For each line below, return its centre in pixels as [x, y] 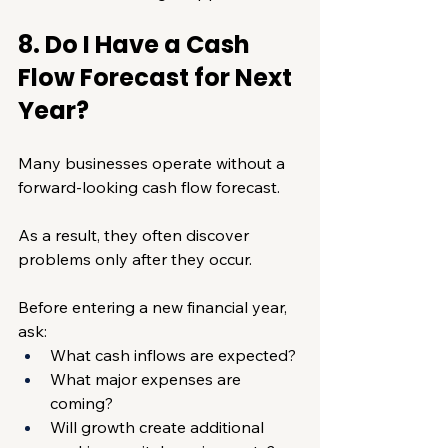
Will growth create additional [159, 426]
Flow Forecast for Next [157, 77]
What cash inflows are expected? [173, 354]
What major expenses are [147, 378]
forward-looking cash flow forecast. [149, 186]
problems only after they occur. [135, 258]
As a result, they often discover [135, 234]
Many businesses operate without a [153, 162]
